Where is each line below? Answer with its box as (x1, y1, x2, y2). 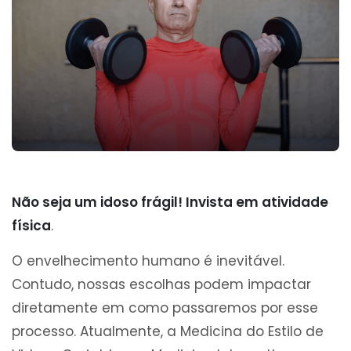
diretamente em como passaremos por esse (12, 299, 318, 318)
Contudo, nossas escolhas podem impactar (12, 275, 311, 295)
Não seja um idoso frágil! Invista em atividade (12, 193, 328, 212)
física (12, 216, 51, 236)
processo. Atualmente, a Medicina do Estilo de (12, 322, 324, 342)
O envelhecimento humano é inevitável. (12, 251, 284, 271)
